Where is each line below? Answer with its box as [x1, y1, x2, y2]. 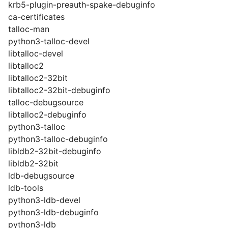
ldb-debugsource [8, 170, 74, 181]
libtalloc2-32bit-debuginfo [8, 85, 110, 95]
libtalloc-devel [8, 48, 63, 59]
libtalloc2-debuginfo [8, 109, 87, 120]
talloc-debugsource [8, 97, 83, 107]
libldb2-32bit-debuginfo [8, 146, 101, 156]
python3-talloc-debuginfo [8, 134, 108, 144]
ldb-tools [8, 183, 43, 193]
